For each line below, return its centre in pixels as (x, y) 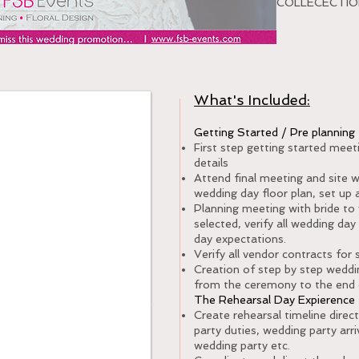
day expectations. (240, 239)
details (211, 163)
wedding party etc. (242, 345)
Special (123, 301)
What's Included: (252, 100)
